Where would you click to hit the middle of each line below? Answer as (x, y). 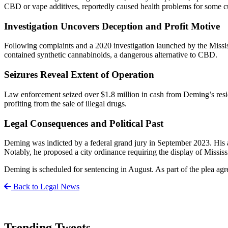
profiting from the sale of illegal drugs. (65, 103)
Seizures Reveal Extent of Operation (79, 75)
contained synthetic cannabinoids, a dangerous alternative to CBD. (111, 55)
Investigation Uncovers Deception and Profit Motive (112, 26)
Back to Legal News (45, 187)
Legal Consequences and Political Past (84, 123)
